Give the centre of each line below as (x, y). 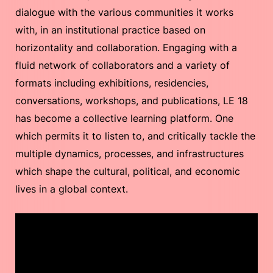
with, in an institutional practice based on (110, 30)
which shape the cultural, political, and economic (128, 171)
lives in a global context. (72, 189)
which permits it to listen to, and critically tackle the (135, 136)
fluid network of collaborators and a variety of (122, 65)
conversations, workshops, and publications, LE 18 (132, 101)
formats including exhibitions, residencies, (112, 83)
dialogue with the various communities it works (124, 12)
